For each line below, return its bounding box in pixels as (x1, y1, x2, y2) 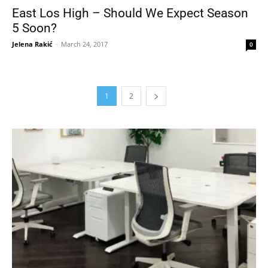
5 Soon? (12, 20, 57, 35)
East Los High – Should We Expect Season (12, 5, 248, 20)
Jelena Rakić (12, 39, 53, 48)
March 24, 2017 (61, 39, 108, 48)
